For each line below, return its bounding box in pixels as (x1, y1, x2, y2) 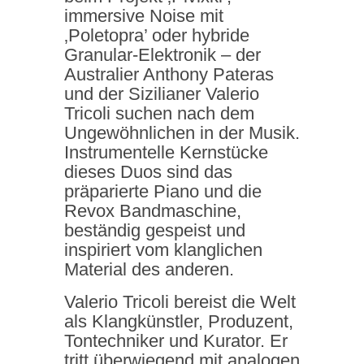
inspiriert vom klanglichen (64, 240, 262, 260)
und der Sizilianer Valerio (64, 84, 259, 104)
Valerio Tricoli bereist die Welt (64, 292, 296, 312)
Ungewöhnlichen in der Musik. (64, 123, 300, 143)
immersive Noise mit (64, 6, 223, 26)
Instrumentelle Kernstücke (64, 142, 268, 162)
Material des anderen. (64, 259, 234, 279)
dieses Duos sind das (64, 162, 232, 182)
